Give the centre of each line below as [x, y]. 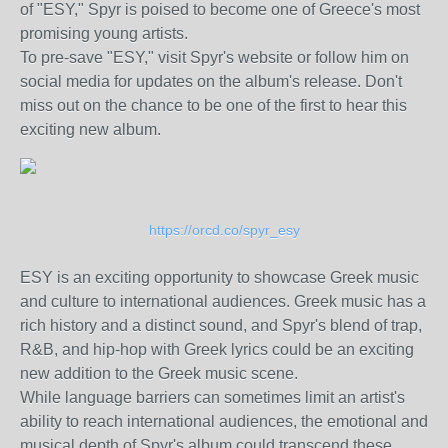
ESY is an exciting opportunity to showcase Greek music [219, 277]
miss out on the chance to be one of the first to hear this [213, 105]
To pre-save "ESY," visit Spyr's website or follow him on [214, 57]
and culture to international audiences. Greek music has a [223, 301]
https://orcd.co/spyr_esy [224, 230]
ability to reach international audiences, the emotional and [224, 421]
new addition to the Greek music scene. [159, 373]
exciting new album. [90, 129]
